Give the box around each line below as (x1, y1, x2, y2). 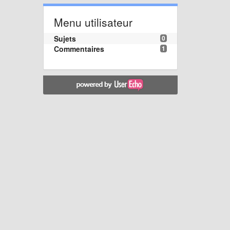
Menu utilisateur (53, 14, 132, 30)
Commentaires (53, 43, 104, 54)
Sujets (53, 33, 76, 44)
